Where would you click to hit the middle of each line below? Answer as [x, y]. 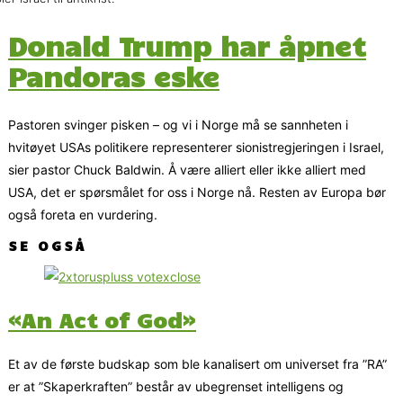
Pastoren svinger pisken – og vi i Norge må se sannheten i [178, 124]
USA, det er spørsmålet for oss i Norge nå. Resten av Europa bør [197, 192]
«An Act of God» [102, 320]
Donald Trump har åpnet [187, 45]
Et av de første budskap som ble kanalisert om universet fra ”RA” [197, 364]
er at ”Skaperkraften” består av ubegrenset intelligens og [176, 387]
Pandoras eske [114, 76]
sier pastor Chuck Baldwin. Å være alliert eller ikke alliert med [187, 169]
